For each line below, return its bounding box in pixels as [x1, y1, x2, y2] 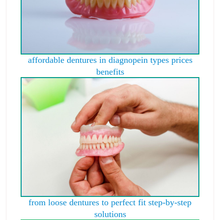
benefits [96, 67, 124, 76]
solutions [94, 209, 126, 219]
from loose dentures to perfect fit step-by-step [28, 197, 192, 207]
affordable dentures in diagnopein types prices [27, 55, 192, 64]
